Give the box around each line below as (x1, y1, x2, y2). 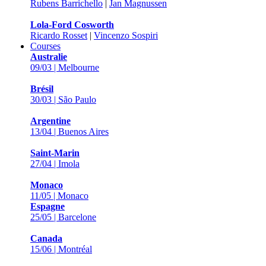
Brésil (30, 84, 53, 94)
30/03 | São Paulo (30, 94, 96, 104)
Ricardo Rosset (30, 30, 87, 40)
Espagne (30, 201, 65, 211)
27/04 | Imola (30, 159, 80, 169)
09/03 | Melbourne (30, 62, 99, 72)
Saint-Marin (30, 148, 80, 158)
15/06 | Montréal (30, 244, 92, 254)
